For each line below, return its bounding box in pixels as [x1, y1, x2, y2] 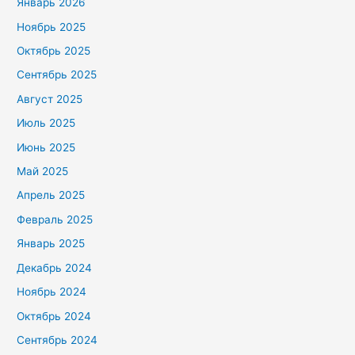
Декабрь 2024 [17, 261, 93, 274]
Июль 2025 [17, 116, 76, 130]
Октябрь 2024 [17, 309, 92, 323]
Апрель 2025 [17, 189, 86, 202]
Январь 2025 [17, 237, 86, 250]
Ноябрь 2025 [17, 20, 86, 33]
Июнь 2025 [17, 140, 76, 154]
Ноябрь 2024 [17, 285, 87, 299]
